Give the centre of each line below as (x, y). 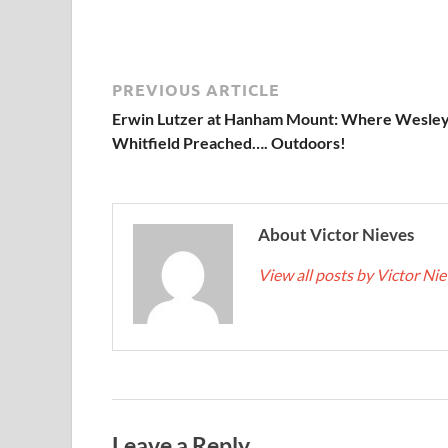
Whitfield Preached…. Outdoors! (229, 142)
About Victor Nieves (336, 234)
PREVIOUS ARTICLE (196, 89)
